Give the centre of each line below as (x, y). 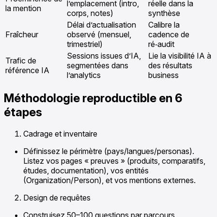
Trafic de (21, 60)
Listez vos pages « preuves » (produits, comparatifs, (114, 161)
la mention (23, 8)
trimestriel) (85, 44)
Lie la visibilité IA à (180, 55)
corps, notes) (90, 13)
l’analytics (84, 75)
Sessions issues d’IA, (104, 55)
